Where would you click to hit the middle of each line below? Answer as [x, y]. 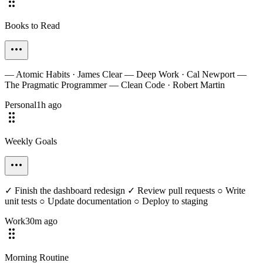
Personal [21, 105]
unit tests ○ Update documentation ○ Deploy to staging [106, 201]
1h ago [49, 105]
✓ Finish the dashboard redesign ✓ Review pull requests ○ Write [125, 190]
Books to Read [32, 26]
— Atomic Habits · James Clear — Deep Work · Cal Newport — [126, 74]
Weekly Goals [31, 141]
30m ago [41, 221]
